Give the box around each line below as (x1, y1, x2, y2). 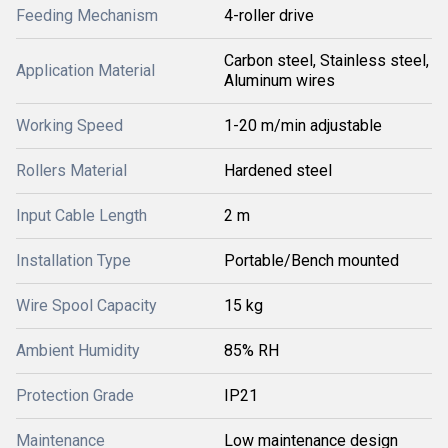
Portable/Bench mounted (224, 251, 399, 270)
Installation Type (16, 251, 131, 270)
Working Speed (16, 116, 123, 135)
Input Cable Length (16, 206, 147, 225)
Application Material (16, 61, 155, 80)
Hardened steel (224, 161, 332, 180)
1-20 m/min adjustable (224, 116, 382, 135)
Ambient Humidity (16, 341, 140, 360)
